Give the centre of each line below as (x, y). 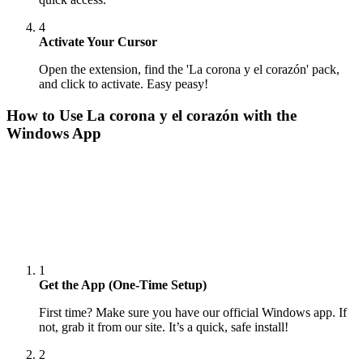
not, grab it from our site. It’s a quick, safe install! (164, 327)
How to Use (47, 115)
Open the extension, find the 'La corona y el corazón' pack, (189, 69)
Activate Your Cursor (98, 41)
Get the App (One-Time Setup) (123, 284)
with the (268, 115)
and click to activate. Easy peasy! (124, 83)
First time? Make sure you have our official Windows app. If (193, 312)
